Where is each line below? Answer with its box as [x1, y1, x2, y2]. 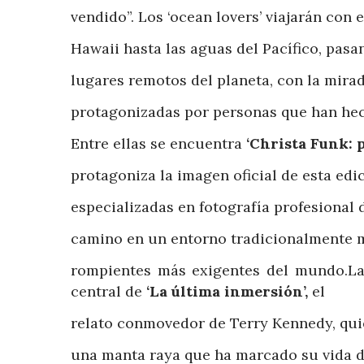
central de [71, 282, 146, 301]
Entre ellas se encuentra [71, 134, 246, 154]
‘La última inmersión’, [146, 282, 312, 301]
